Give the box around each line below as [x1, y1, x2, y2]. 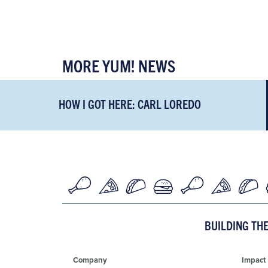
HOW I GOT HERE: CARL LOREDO [59, 96, 202, 112]
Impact [241, 254, 266, 266]
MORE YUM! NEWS [62, 55, 175, 77]
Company [73, 254, 107, 266]
